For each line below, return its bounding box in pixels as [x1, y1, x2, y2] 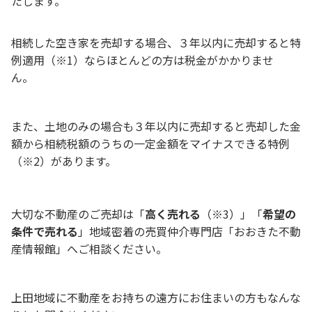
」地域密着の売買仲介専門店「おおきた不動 [78, 223, 301, 240]
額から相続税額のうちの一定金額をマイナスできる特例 [11, 135, 290, 152]
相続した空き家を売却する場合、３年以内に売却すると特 [11, 34, 301, 51]
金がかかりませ [196, 52, 274, 68]
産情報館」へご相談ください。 [11, 240, 167, 257]
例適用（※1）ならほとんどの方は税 [11, 52, 196, 68]
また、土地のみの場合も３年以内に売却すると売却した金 [11, 118, 301, 134]
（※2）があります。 [11, 153, 116, 169]
